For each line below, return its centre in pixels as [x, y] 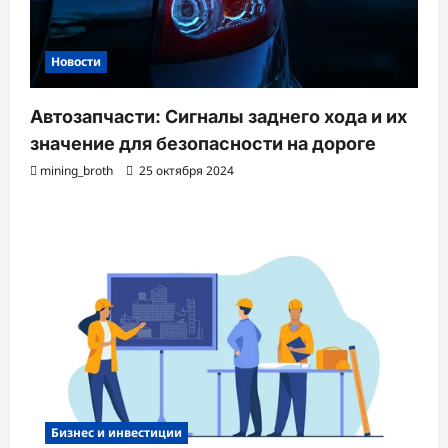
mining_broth [76, 171]
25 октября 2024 [185, 171]
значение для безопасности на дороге [203, 144]
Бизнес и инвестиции [116, 432]
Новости [76, 62]
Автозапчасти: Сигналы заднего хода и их [218, 117]
